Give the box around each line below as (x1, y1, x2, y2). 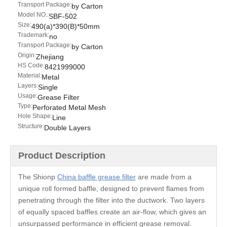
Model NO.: (18, 11, 49, 19)
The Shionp (18, 173, 57, 181)
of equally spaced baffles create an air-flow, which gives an (18, 208, 206, 216)
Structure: (18, 123, 44, 130)
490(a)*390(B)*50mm (31, 22, 100, 31)
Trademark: (18, 31, 49, 39)
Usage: (18, 92, 37, 100)
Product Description (18, 150, 105, 161)
